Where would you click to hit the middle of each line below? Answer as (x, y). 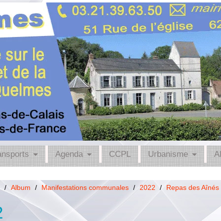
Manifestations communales (85, 187)
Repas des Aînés (193, 187)
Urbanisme (168, 154)
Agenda (69, 154)
